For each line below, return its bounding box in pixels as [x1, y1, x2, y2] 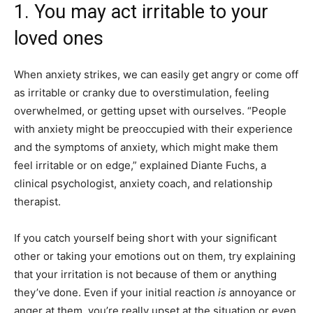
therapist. [14, 194, 64, 208]
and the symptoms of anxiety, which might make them [14, 140, 278, 154]
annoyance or [226, 285, 296, 299]
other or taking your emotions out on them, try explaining [14, 249, 296, 263]
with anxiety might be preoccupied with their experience [14, 122, 293, 136]
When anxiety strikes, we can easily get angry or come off [14, 67, 298, 81]
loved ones [14, 27, 103, 50]
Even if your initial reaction [84, 285, 218, 299]
